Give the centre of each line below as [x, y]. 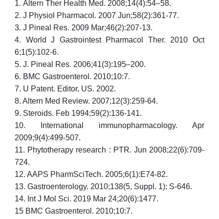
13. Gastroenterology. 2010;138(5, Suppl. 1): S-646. [103, 186]
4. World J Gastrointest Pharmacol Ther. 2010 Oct [109, 40]
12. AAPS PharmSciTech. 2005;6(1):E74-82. [91, 174]
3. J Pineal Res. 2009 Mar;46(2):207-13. [84, 27]
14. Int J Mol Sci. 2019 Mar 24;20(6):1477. [87, 198]
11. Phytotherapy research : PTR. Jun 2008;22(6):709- [109, 150]
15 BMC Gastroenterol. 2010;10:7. [74, 211]
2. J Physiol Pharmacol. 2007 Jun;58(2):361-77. [97, 15]
